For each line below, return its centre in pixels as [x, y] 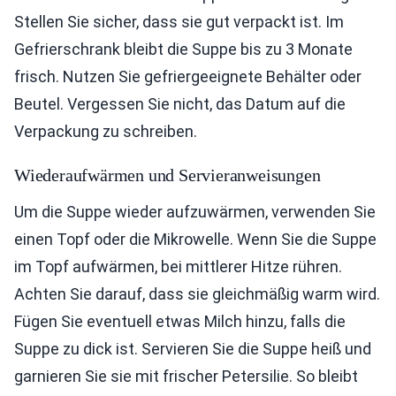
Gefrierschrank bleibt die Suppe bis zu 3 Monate [183, 49]
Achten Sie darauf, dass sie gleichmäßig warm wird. [197, 294]
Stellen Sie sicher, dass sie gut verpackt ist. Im [179, 22]
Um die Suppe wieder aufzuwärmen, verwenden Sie [195, 212]
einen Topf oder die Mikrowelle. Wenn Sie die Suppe [195, 240]
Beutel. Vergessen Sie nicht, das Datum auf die [180, 104]
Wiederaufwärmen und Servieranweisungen [168, 175]
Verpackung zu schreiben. [106, 132]
